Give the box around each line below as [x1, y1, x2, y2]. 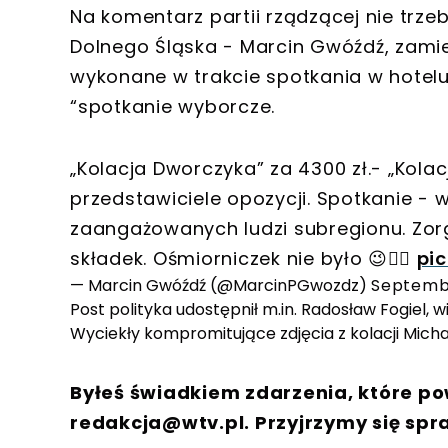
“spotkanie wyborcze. [70, 94, 275, 120]
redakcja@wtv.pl [70, 410, 245, 436]
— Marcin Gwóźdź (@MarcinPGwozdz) [70, 274, 371, 298]
